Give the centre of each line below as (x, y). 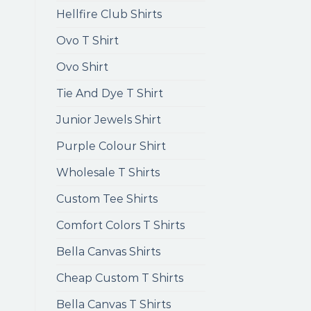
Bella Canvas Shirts (108, 252)
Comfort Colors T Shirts (120, 225)
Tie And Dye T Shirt (110, 93)
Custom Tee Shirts (107, 199)
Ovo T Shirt (87, 41)
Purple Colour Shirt (111, 146)
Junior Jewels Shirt (109, 120)
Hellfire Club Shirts (109, 14)
